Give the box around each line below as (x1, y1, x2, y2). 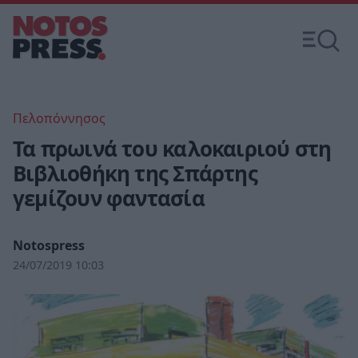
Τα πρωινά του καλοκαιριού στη (13, 134, 332, 163)
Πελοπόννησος (13, 109, 105, 127)
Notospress (13, 237, 85, 254)
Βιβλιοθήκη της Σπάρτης (13, 159, 257, 188)
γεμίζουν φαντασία (13, 184, 205, 213)
